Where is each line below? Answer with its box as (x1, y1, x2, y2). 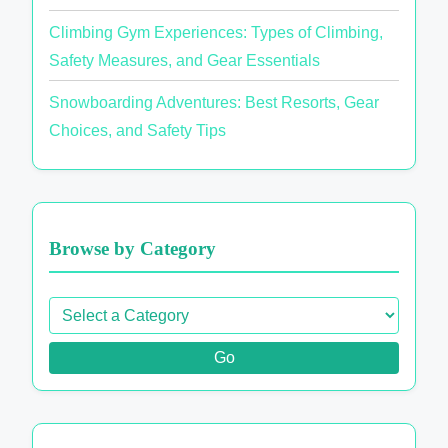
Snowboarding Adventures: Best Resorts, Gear (49, 94, 379, 112)
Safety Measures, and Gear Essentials (49, 51, 320, 69)
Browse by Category (49, 238, 216, 260)
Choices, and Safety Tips (49, 122, 226, 140)
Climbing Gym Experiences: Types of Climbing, (49, 23, 383, 41)
